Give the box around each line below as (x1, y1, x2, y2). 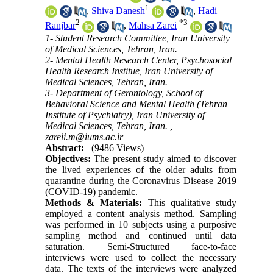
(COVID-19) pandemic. (45, 186, 138, 197)
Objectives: (45, 153, 94, 164)
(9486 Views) (91, 142, 144, 153)
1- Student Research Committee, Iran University (45, 32, 230, 43)
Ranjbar (45, 20, 76, 31)
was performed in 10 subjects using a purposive (45, 219, 236, 230)
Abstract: (45, 142, 85, 153)
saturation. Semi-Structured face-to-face (45, 241, 236, 252)
